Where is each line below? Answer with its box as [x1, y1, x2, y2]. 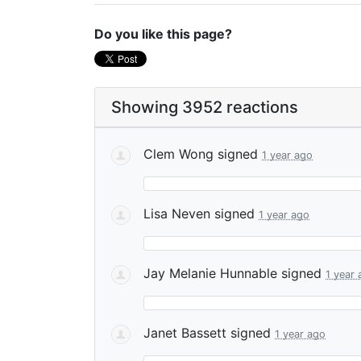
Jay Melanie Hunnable [143, 265, 277, 281]
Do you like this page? [94, 26, 232, 42]
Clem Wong [143, 146, 214, 162]
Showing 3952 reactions [111, 98, 298, 117]
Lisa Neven [143, 205, 210, 222]
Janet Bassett [143, 325, 226, 341]
